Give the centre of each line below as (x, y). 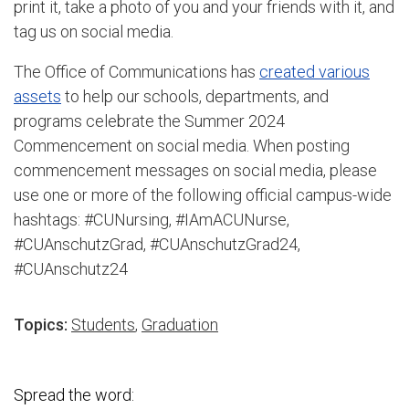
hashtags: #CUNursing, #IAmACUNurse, (152, 220)
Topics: (41, 325)
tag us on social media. (94, 32)
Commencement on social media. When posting (182, 146)
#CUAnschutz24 (71, 269)
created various (315, 72)
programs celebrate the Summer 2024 (149, 121)
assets (37, 97)
